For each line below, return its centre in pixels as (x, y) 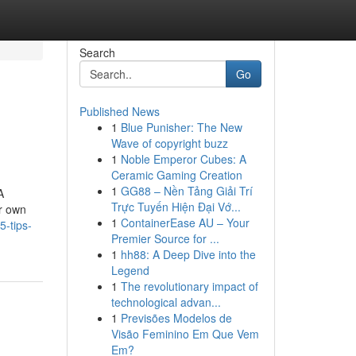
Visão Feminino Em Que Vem (185, 334)
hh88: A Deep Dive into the (188, 254)
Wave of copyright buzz (169, 143)
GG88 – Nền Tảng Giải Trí (186, 191)
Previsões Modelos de (176, 318)
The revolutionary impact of (189, 286)
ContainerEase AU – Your (185, 222)
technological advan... (166, 302)
